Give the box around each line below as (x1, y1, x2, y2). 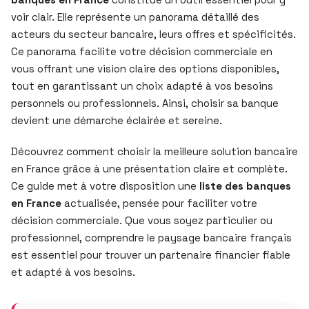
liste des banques (199, 179, 291, 192)
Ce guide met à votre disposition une (11, 179, 199, 192)
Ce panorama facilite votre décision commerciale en (11, 45, 272, 58)
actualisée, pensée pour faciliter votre (61, 197, 257, 210)
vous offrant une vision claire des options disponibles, (11, 62, 279, 75)
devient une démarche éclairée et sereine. (11, 114, 222, 127)
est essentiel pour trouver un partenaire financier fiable (11, 248, 290, 261)
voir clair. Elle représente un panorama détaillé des (11, 10, 259, 23)
